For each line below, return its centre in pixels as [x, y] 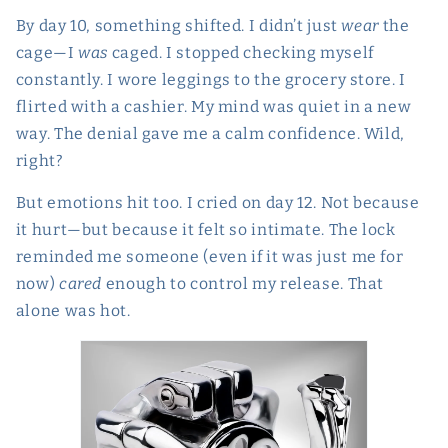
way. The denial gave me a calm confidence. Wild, [210, 133]
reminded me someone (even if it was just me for [209, 257]
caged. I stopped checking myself [241, 52]
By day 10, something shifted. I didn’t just [178, 25]
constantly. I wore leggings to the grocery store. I [210, 79]
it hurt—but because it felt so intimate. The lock [205, 230]
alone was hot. [73, 311]
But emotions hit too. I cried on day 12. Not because [217, 203]
